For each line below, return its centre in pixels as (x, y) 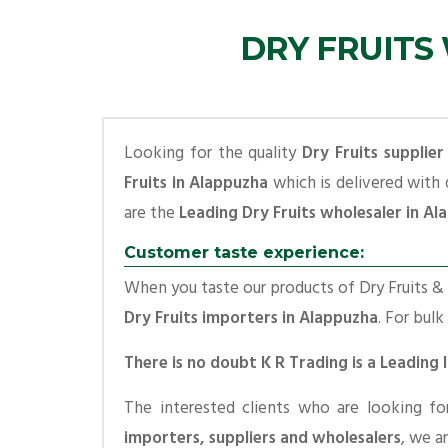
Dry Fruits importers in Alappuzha (251, 318)
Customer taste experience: (244, 253)
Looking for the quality (213, 154)
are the (151, 214)
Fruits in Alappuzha (196, 184)
